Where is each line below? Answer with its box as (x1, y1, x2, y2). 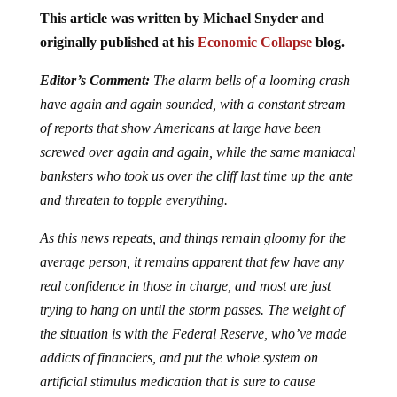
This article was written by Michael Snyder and (39, 11, 324, 27)
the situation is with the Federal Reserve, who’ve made (39, 326, 346, 342)
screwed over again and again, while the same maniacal (39, 144, 355, 160)
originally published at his (39, 35, 198, 51)
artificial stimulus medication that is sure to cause (39, 374, 315, 390)
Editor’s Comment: (39, 73, 150, 89)
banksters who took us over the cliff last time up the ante (39, 168, 353, 184)
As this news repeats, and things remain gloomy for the (39, 230, 346, 246)
